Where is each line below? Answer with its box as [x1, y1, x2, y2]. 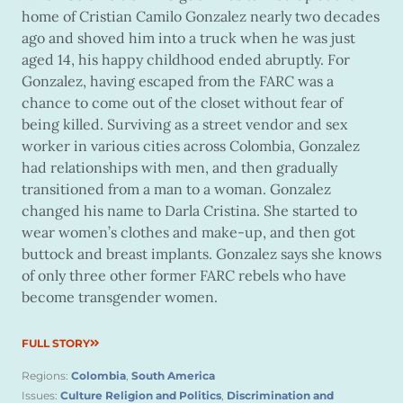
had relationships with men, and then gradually [22, 158, 337, 177]
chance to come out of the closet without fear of [22, 94, 343, 112]
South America [131, 369, 215, 383]
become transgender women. [22, 288, 218, 307]
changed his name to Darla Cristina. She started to [22, 201, 357, 220]
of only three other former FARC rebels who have [22, 266, 346, 285]
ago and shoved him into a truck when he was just [22, 29, 355, 48]
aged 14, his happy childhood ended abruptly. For [22, 50, 350, 69]
